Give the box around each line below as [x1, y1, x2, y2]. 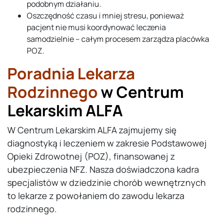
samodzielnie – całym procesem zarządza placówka [27, 34, 209, 45]
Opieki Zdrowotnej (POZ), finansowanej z [7, 150, 175, 163]
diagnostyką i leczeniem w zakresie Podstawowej [7, 137, 207, 149]
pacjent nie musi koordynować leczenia [27, 22, 166, 33]
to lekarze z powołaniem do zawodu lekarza [7, 190, 184, 202]
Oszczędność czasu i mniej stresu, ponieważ [27, 10, 184, 21]
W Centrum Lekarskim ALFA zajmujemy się [7, 124, 177, 136]
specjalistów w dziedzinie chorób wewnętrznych [7, 177, 206, 189]
